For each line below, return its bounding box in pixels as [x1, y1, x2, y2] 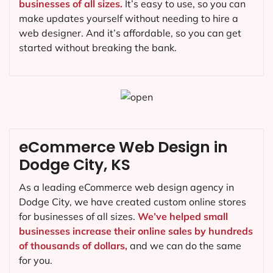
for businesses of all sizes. [19, 210, 138, 222]
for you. [19, 253, 52, 266]
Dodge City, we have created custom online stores [19, 195, 246, 208]
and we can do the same [127, 239, 241, 252]
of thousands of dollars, [19, 239, 127, 252]
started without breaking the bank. [19, 41, 177, 54]
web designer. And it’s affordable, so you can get [19, 26, 241, 39]
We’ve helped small [138, 210, 228, 222]
